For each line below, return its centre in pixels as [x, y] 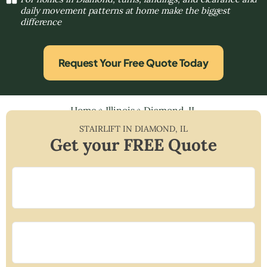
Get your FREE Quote [133, 145]
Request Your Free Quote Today [133, 62]
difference [41, 21]
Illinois [120, 110]
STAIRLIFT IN [107, 128]
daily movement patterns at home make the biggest [125, 10]
